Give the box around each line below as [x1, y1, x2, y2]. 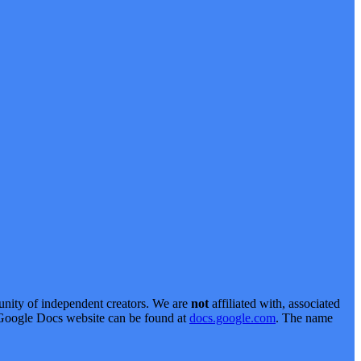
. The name [276, 310, 333, 325]
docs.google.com [189, 310, 276, 325]
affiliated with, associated [209, 296, 340, 310]
